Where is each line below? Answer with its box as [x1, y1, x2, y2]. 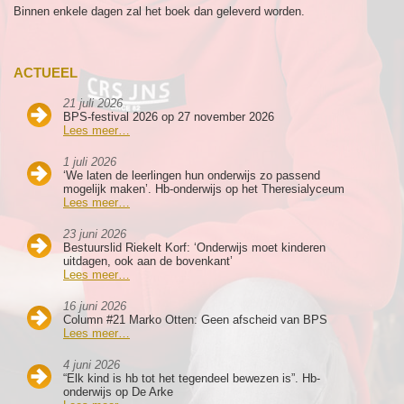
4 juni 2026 [63, 358, 120, 372]
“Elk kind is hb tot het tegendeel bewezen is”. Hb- [63, 372, 320, 385]
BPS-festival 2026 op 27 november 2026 [63, 110, 274, 124]
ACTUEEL [14, 65, 78, 80]
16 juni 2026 [63, 299, 126, 313]
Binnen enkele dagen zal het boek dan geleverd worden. [14, 5, 305, 18]
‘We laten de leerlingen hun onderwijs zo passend [63, 169, 320, 182]
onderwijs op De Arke [63, 385, 173, 399]
